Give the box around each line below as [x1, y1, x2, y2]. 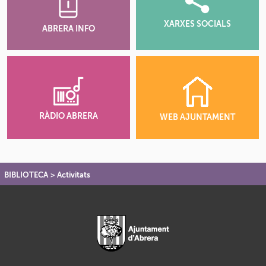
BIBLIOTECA [4, 170, 48, 180]
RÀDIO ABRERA [39, 112, 98, 121]
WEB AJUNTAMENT [160, 113, 236, 122]
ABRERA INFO [42, 24, 95, 34]
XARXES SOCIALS [164, 20, 232, 29]
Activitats [57, 170, 91, 180]
